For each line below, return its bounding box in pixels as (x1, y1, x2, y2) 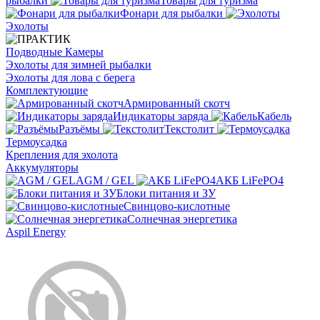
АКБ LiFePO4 (216, 174, 284, 186)
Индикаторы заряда (113, 109, 209, 122)
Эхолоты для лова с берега (6, 71, 135, 84)
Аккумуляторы (6, 161, 79, 174)
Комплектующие (6, 84, 88, 96)
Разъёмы (59, 122, 100, 135)
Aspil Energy (6, 225, 66, 238)
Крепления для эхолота (6, 148, 118, 161)
